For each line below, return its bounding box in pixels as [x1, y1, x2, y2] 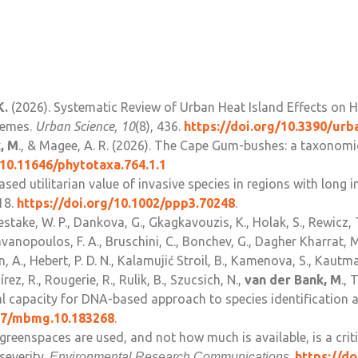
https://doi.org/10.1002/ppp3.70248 [17, 196, 235, 211]
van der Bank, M [245, 272, 341, 288]
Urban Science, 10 [35, 119, 135, 134]
